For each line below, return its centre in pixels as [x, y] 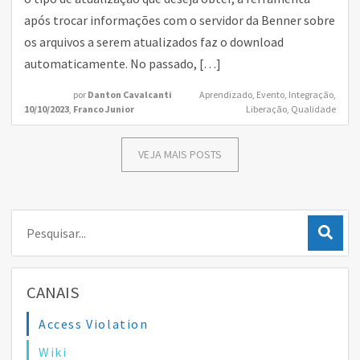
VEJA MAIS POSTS [180, 154]
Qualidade [313, 109]
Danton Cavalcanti [130, 94]
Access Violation [94, 324]
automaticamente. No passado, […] [123, 63]
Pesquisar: [44, 224]
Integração [311, 94]
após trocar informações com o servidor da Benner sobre [180, 20]
